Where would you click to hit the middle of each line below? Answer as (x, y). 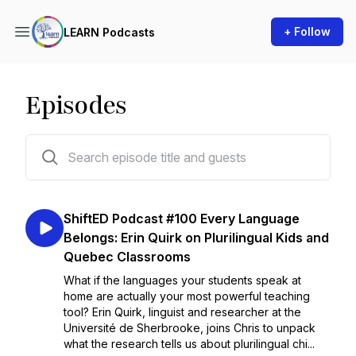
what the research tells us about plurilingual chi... (189, 344)
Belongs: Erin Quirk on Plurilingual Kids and (196, 238)
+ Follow (307, 31)
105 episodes (60, 144)
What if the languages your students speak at (182, 280)
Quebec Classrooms (127, 257)
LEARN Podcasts (109, 32)
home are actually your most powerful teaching (187, 296)
